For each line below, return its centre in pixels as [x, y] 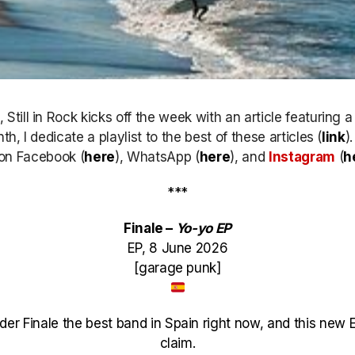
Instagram [302, 157]
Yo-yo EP [204, 228]
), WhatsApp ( [157, 157]
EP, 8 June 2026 [177, 248]
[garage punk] [177, 268]
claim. [177, 343]
